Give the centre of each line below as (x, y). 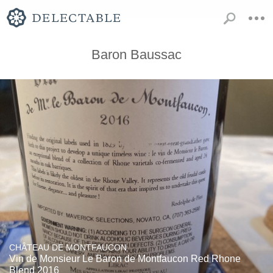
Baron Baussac (136, 55)
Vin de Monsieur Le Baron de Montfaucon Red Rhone (125, 259)
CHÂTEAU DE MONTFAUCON (68, 247)
